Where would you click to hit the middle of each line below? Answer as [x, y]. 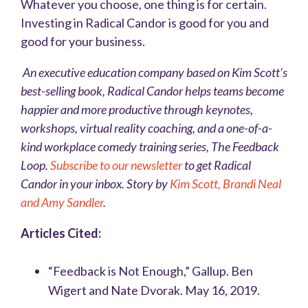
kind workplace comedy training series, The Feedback [150, 146]
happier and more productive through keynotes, [137, 109]
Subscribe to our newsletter [116, 165]
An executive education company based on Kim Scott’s [154, 72]
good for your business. [83, 41]
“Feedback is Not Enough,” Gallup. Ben [151, 271]
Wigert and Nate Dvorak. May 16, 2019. [154, 290]
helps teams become [233, 90]
